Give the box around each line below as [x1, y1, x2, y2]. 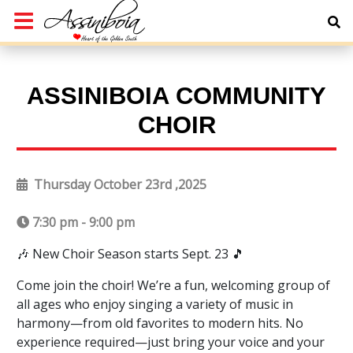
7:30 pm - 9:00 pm [32, 213, 135, 231]
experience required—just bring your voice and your [16, 333, 325, 351]
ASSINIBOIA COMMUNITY [27, 82, 326, 110]
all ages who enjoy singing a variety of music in [16, 295, 293, 313]
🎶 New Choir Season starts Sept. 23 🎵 [16, 244, 244, 262]
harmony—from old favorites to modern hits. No [16, 314, 303, 332]
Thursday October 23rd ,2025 [30, 175, 206, 193]
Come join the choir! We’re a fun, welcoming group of [16, 276, 330, 294]
